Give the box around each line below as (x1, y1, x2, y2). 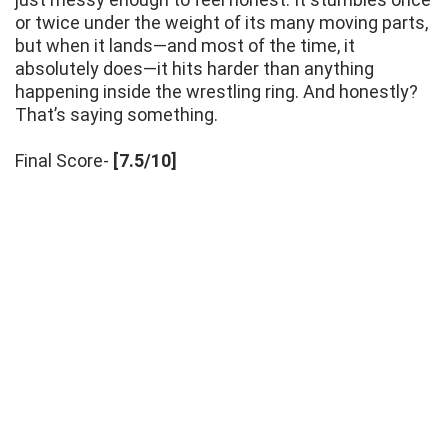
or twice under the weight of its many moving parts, (15, 12, 428, 34)
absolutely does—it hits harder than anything (15, 58, 374, 80)
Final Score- (15, 150, 113, 172)
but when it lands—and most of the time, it (15, 35, 355, 57)
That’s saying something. (15, 104, 218, 126)
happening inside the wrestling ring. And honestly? (15, 81, 418, 103)
